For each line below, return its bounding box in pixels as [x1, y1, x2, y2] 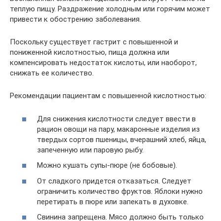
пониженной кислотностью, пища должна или [10, 48, 169, 57]
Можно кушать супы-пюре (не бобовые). [37, 161, 177, 170]
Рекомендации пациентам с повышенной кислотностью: [10, 91, 206, 100]
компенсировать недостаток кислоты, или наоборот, [10, 58, 197, 67]
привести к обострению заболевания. [10, 15, 141, 24]
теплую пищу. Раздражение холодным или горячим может [10, 4, 210, 13]
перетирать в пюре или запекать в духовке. [37, 197, 188, 206]
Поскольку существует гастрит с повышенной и [10, 37, 178, 46]
